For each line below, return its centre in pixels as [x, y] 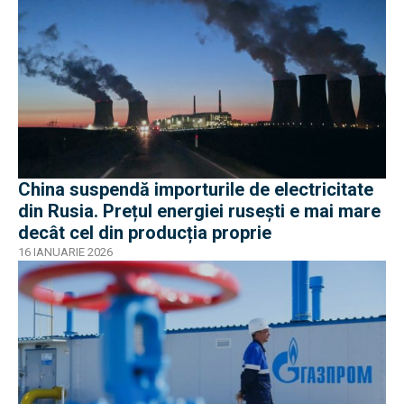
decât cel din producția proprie [145, 232]
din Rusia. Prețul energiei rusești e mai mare [199, 211]
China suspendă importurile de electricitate [196, 189]
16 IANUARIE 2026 [65, 252]
